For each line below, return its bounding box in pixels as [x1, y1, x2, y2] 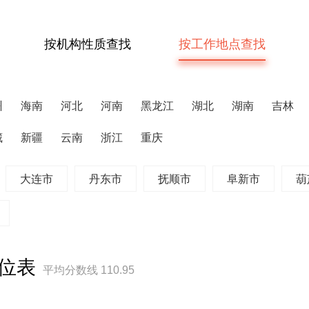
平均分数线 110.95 [43, 264, 134, 276]
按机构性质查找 [43, 37, 131, 51]
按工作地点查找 [178, 37, 266, 51]
